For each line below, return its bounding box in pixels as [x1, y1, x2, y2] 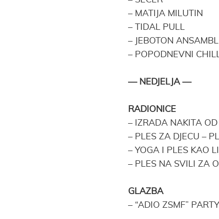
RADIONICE [128, 105, 176, 114]
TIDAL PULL [132, 23, 187, 32]
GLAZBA [128, 187, 163, 196]
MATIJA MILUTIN [132, 9, 205, 18]
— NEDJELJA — [128, 78, 191, 87]
